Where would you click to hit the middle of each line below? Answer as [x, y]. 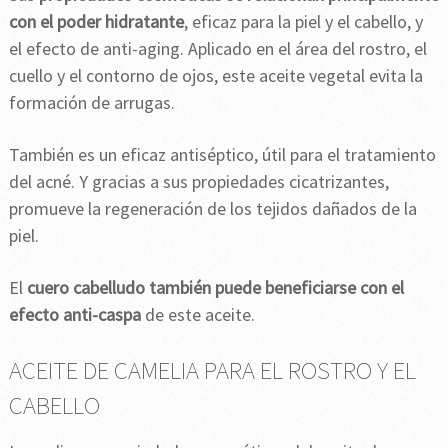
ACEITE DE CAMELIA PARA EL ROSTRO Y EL [212, 370]
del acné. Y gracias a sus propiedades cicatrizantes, [198, 182]
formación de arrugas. [91, 103]
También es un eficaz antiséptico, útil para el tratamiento [222, 155]
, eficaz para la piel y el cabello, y [303, 22]
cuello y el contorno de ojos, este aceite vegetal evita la [215, 76]
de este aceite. [197, 315]
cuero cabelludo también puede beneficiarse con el [213, 288]
